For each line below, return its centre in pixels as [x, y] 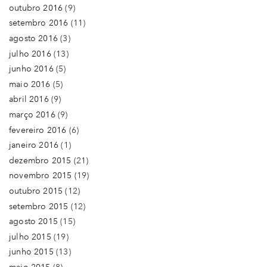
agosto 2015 [33, 222]
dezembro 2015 [40, 160]
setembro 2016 [39, 23]
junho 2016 [31, 69]
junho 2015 [31, 252]
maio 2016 [30, 84]
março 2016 [32, 114]
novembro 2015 [41, 176]
